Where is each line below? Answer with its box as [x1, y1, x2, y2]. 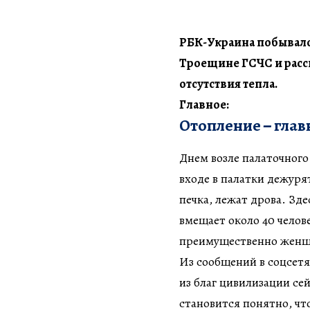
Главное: [179, 95, 229, 113]
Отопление [179, 113, 264, 136]
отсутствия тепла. [179, 75, 277, 92]
